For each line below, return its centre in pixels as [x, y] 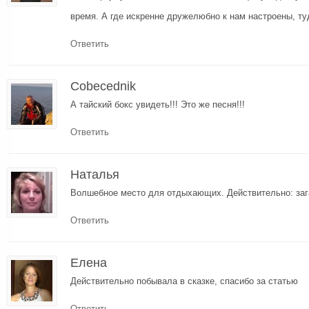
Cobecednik [103, 86]
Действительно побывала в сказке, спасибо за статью [184, 281]
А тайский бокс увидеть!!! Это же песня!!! [158, 104]
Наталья [95, 174]
